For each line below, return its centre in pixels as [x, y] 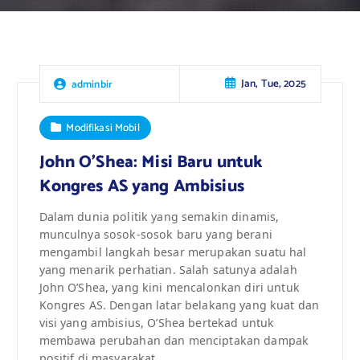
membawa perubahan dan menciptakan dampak [174, 340]
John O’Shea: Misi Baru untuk [151, 162]
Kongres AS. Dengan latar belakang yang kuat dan [179, 305]
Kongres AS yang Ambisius [141, 186]
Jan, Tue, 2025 [273, 84]
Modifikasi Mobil [103, 127]
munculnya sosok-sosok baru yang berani [155, 234]
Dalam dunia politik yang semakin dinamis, [159, 216]
